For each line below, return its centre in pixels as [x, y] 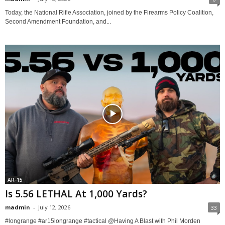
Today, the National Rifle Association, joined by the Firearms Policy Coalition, [109, 12]
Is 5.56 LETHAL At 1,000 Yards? [76, 194]
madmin [18, 207]
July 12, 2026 [54, 207]
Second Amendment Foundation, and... [58, 21]
